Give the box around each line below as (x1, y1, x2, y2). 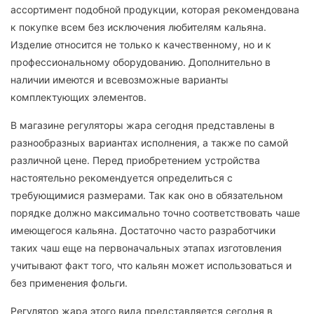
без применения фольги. (11, 277, 128, 289)
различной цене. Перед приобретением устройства (11, 154, 260, 167)
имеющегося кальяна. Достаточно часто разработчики (11, 224, 275, 237)
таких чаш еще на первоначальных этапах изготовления (11, 242, 282, 254)
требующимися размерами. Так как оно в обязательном (11, 189, 283, 202)
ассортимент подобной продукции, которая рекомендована (11, 4, 299, 16)
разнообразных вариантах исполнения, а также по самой (11, 137, 288, 149)
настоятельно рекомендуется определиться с (11, 172, 233, 184)
